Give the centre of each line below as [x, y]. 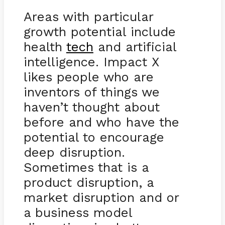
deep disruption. [74, 152]
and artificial [135, 46]
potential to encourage [94, 137]
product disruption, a [88, 182]
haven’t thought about [91, 107]
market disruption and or [101, 197]
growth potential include [99, 31]
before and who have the [101, 122]
